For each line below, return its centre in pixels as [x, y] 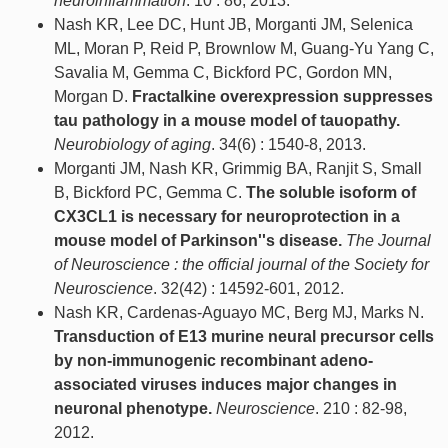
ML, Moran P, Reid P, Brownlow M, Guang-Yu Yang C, [244, 48]
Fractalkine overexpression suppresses [282, 96]
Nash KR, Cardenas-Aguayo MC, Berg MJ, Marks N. [239, 312]
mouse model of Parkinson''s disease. [198, 240]
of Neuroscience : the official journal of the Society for [241, 264]
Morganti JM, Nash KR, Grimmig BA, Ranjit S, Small [238, 168]
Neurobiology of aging [132, 144]
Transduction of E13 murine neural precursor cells [244, 336]
